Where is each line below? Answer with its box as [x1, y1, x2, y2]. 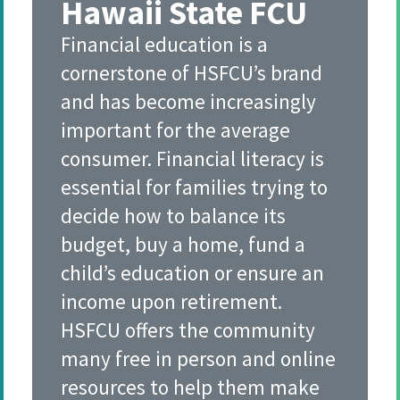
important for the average [61, 117, 290, 143]
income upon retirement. [61, 288, 282, 314]
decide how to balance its [61, 203, 286, 229]
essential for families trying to [61, 174, 328, 200]
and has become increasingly [61, 88, 316, 114]
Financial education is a [61, 31, 268, 57]
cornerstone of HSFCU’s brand [61, 60, 322, 86]
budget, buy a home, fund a [61, 231, 305, 257]
